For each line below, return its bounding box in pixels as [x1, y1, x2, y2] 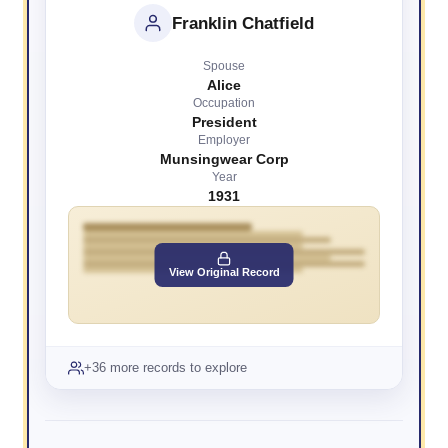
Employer [198, 133, 250, 148]
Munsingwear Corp [159, 151, 289, 168]
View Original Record [168, 266, 280, 279]
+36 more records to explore [84, 360, 247, 376]
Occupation [193, 96, 255, 111]
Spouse [203, 59, 245, 74]
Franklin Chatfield [172, 13, 314, 33]
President [191, 114, 257, 131]
